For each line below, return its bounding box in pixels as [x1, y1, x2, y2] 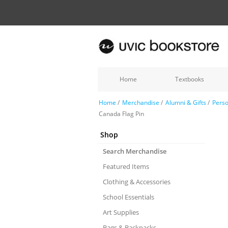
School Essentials [103, 192, 154, 202]
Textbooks [175, 75, 204, 83]
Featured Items [103, 162, 149, 171]
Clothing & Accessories [103, 177, 170, 186]
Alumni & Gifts [165, 98, 206, 107]
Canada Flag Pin [99, 109, 144, 118]
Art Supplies [103, 208, 139, 217]
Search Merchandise [103, 147, 166, 156]
